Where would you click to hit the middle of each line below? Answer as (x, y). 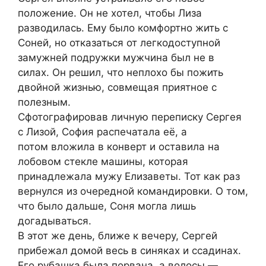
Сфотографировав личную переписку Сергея (130, 117)
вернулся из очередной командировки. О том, (133, 191)
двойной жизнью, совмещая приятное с (117, 87)
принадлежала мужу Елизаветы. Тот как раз (129, 176)
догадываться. (55, 221)
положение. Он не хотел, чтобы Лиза (110, 13)
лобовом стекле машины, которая (103, 161)
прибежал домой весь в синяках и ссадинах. (129, 250)
